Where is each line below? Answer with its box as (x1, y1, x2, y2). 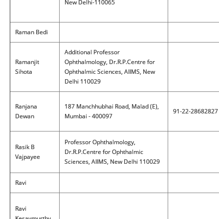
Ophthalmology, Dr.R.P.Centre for (65, 58, 155, 66)
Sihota (15, 67, 32, 76)
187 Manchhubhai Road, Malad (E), (65, 102, 159, 110)
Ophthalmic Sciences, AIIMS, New (65, 67, 155, 76)
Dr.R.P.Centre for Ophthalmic (65, 148, 143, 156)
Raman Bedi (15, 28, 48, 36)
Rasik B (15, 143, 35, 151)
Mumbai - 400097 (65, 112, 112, 120)
